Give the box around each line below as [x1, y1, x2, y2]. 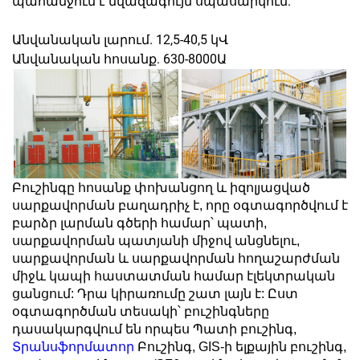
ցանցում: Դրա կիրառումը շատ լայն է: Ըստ [12, 286, 298, 301]
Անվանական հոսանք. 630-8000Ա [12, 51, 227, 67]
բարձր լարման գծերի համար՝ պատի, [12, 215, 267, 230]
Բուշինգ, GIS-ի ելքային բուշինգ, [137, 339, 346, 354]
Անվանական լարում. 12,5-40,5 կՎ [12, 31, 228, 47]
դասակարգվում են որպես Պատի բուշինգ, [12, 321, 297, 336]
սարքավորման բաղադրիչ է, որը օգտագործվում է [12, 198, 348, 212]
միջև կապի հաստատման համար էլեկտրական [12, 268, 335, 283]
